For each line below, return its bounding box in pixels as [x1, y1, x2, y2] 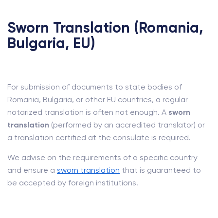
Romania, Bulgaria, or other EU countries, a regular [7, 95, 188, 104]
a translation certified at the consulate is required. [7, 133, 191, 142]
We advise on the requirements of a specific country [7, 153, 198, 162]
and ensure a [7, 165, 57, 175]
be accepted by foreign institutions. [7, 178, 138, 187]
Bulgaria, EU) [7, 35, 95, 52]
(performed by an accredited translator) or [49, 120, 205, 129]
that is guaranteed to [120, 165, 201, 175]
